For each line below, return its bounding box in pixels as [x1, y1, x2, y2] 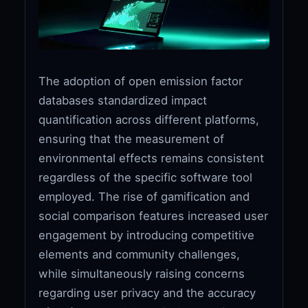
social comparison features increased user [38, 208, 269, 223]
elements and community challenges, [38, 247, 241, 261]
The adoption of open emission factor [38, 74, 243, 88]
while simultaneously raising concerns [38, 266, 245, 280]
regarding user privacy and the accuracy [38, 285, 256, 300]
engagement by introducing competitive [38, 228, 255, 242]
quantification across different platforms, [38, 112, 260, 126]
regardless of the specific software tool [38, 170, 253, 184]
